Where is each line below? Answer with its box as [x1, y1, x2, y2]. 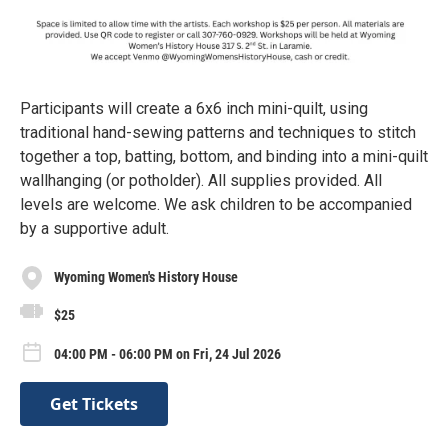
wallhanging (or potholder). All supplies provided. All [20, 170, 382, 190]
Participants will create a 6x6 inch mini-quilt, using [20, 98, 368, 118]
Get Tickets [50, 392, 138, 415]
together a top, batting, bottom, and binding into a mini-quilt [20, 146, 428, 166]
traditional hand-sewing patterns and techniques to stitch [20, 122, 416, 142]
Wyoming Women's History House [54, 269, 238, 286]
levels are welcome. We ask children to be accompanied [20, 194, 412, 214]
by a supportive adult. [20, 218, 169, 238]
